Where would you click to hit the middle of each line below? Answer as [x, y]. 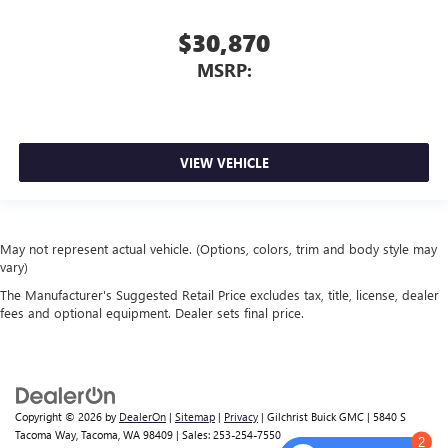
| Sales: [193, 435]
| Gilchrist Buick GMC [311, 417]
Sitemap [195, 417]
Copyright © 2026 [60, 417]
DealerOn [142, 417]
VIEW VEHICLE [224, 162]
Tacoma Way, [46, 435]
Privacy [241, 417]
